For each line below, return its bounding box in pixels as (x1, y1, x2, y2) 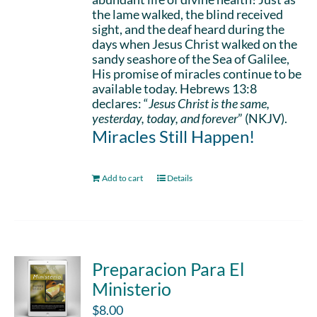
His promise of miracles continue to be (92, 66, 302, 81)
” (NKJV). (238, 110, 288, 126)
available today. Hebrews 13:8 (92, 81, 258, 96)
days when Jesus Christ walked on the (92, 36, 298, 52)
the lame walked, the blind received (92, 6, 284, 22)
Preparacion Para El (92, 258, 245, 279)
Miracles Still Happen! (92, 126, 255, 146)
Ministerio (92, 278, 172, 299)
